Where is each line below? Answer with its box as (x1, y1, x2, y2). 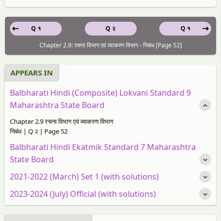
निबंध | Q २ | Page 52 (10, 126, 68, 136)
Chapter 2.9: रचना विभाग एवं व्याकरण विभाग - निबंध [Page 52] (39, 40, 182, 49)
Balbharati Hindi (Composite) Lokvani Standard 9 (10, 87, 191, 98)
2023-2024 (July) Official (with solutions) (10, 188, 156, 199)
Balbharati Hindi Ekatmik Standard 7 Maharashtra (10, 141, 196, 152)
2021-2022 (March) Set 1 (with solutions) (10, 171, 159, 182)
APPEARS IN (10, 67, 53, 77)
